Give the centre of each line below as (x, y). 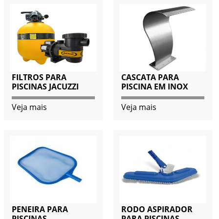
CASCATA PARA (150, 77)
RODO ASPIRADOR (157, 209)
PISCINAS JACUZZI (45, 87)
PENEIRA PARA (40, 209)
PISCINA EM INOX (154, 87)
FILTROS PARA (39, 77)
